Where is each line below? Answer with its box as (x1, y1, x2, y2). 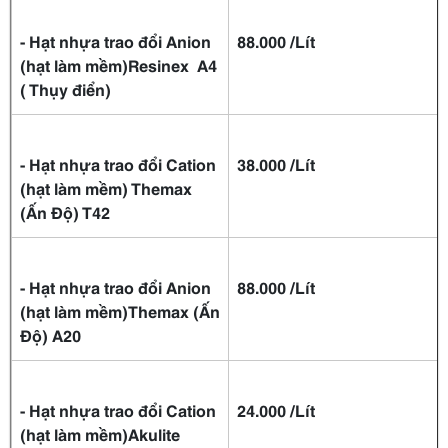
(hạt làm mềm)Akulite (20, 422, 180, 446)
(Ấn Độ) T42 (20, 200, 110, 224)
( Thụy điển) (20, 77, 111, 101)
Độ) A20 (20, 323, 81, 347)
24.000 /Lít (237, 398, 315, 422)
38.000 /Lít (237, 152, 315, 176)
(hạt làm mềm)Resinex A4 (20, 53, 217, 77)
